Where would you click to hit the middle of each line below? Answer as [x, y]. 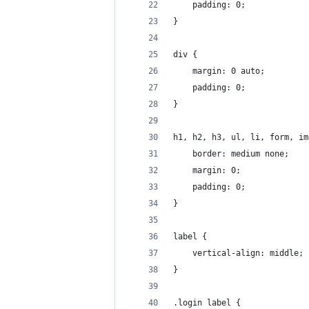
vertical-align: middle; [238, 253]
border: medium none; [231, 154]
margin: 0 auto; [219, 71]
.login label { [207, 303]
